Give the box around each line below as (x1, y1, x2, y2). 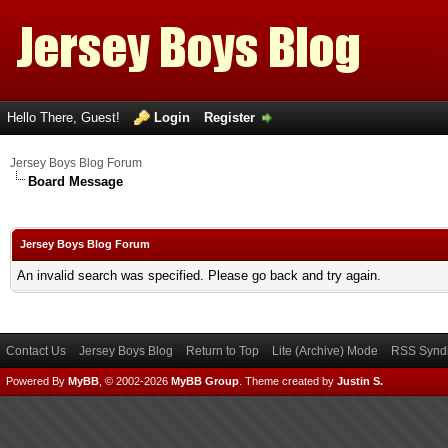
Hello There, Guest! (7, 110, 124, 125)
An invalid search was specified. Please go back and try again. (17, 268, 381, 283)
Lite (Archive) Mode (272, 344, 378, 358)
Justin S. (337, 375, 383, 387)
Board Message (28, 174, 123, 189)
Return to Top (186, 344, 259, 358)
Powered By (6, 375, 68, 387)
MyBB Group (171, 375, 239, 387)
